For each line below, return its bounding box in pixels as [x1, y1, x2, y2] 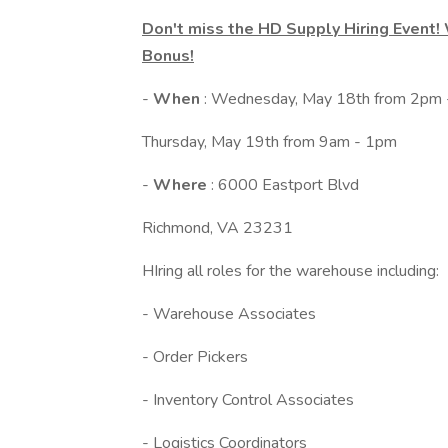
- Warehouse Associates [142, 303, 316, 325]
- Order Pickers [142, 346, 248, 368]
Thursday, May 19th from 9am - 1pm [142, 131, 397, 153]
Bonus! [142, 45, 194, 67]
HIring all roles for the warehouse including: [142, 260, 439, 282]
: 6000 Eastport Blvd [211, 174, 359, 196]
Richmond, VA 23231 [142, 217, 293, 239]
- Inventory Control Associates [142, 389, 354, 411]
